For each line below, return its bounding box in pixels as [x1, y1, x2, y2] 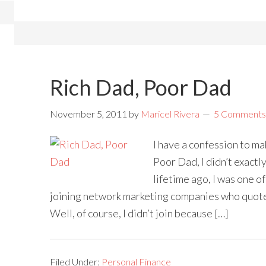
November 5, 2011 [50, 108, 127, 119]
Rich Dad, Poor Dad [50, 74, 232, 100]
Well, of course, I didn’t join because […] [50, 207, 229, 220]
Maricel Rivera [141, 108, 199, 119]
